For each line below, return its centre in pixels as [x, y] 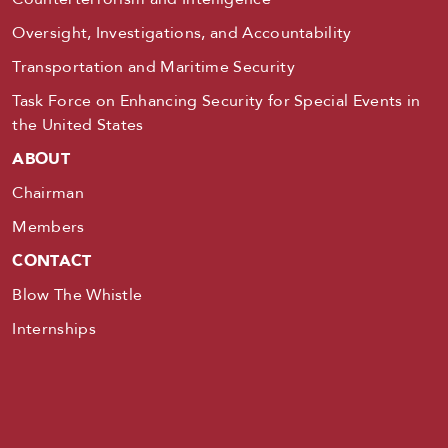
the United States [78, 125]
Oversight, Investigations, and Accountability [182, 33]
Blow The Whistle [77, 295]
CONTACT [52, 261]
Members [48, 227]
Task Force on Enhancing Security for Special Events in [216, 101]
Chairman [48, 193]
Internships [54, 329]
